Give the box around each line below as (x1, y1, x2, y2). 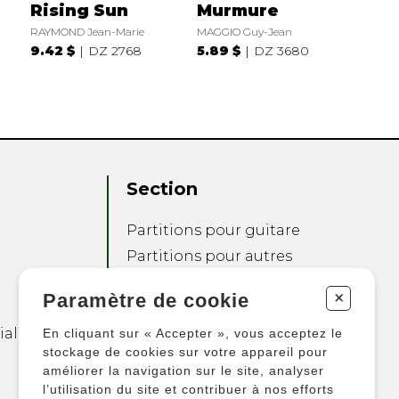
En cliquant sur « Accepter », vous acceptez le (43, 325, 343, 340)
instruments (126, 269, 220, 287)
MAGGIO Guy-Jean (196, 24, 292, 38)
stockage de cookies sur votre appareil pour (43, 344, 328, 359)
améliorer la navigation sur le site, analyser (43, 362, 324, 378)
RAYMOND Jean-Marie (29, 24, 144, 38)
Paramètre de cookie (43, 289, 249, 312)
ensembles (126, 316, 209, 334)
